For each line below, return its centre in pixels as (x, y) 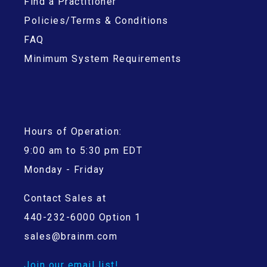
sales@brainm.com (71, 236)
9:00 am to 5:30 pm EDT (83, 150)
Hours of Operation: (73, 131)
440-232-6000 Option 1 (83, 217)
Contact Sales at (65, 198)
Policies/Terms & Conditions (96, 21)
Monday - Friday (64, 169)
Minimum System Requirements (103, 59)
